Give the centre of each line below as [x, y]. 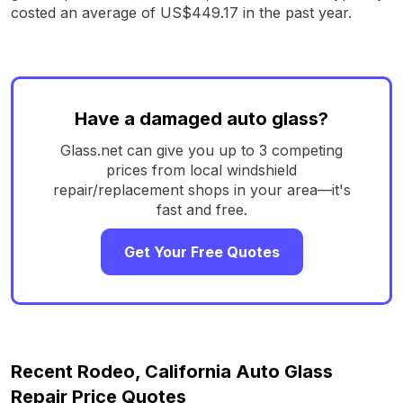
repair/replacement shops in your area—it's [201, 189]
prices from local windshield [201, 170]
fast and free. [201, 209]
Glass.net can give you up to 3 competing [201, 150]
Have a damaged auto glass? [201, 118]
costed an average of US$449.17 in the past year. [181, 12]
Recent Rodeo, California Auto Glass [172, 371]
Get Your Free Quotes [201, 251]
